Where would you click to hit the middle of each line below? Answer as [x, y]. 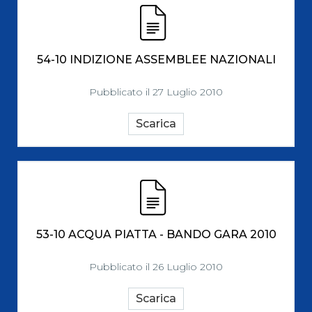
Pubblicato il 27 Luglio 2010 [156, 92]
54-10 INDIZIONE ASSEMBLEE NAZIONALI [156, 60]
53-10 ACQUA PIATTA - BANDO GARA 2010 [156, 234]
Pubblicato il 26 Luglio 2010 [156, 267]
